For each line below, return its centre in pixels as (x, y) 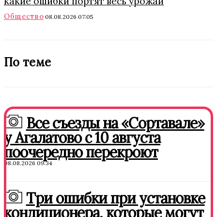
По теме (28, 62)
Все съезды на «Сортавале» (115, 123)
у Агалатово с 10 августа (82, 137)
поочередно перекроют (81, 152)
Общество (24, 16)
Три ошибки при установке (115, 198)
